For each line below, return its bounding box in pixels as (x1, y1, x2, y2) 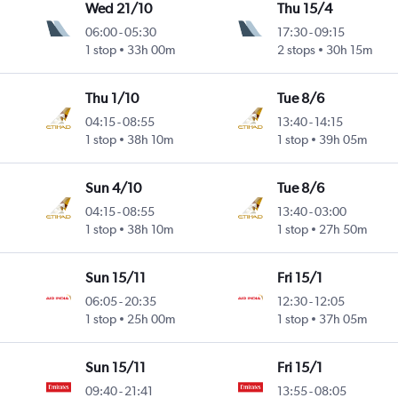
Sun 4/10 (85, 179, 142, 197)
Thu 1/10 (85, 90, 139, 107)
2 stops (276, 43, 315, 58)
